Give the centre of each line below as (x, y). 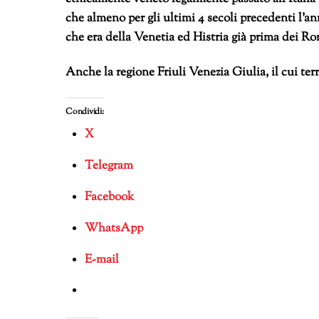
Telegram (109, 166)
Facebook (109, 197)
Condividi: (85, 112)
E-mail (101, 260)
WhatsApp (114, 228)
